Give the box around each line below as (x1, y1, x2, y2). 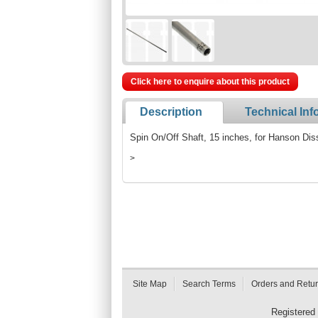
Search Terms (182, 279, 236, 289)
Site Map (133, 279, 167, 289)
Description (140, 106, 202, 118)
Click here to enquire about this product (131, 77, 290, 87)
